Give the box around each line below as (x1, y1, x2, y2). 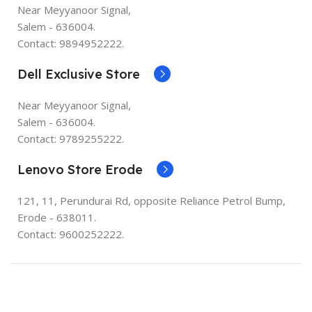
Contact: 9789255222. (17, 131, 124, 146)
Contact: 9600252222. (17, 226, 124, 241)
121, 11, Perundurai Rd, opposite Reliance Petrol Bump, (17, 193, 286, 208)
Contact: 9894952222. (17, 36, 124, 50)
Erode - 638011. (17, 210, 96, 224)
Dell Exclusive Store (17, 65, 140, 82)
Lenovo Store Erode (17, 161, 143, 178)
